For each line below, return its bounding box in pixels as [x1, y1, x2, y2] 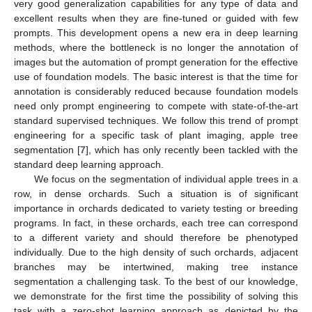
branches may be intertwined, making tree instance [14, 260, 298, 272]
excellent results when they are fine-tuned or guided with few [14, 12, 298, 24]
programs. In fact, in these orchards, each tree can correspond [14, 217, 298, 228]
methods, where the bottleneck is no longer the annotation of [14, 41, 298, 53]
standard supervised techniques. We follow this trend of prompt [14, 114, 298, 126]
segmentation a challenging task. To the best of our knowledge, [14, 275, 298, 287]
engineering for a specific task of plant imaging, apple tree [14, 129, 298, 141]
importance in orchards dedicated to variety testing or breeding [14, 202, 298, 214]
